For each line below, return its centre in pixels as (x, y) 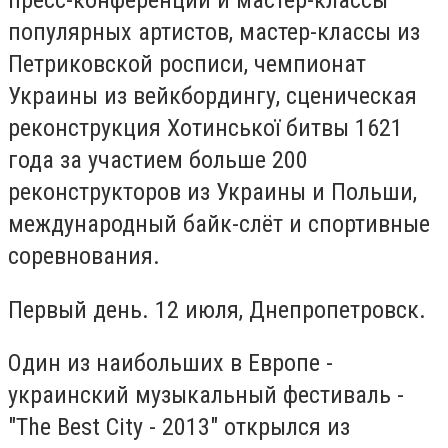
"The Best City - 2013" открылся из (179, 427)
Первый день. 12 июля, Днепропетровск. (217, 309)
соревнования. (84, 255)
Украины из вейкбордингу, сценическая (212, 95)
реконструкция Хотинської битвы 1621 (205, 127)
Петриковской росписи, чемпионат (187, 63)
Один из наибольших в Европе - (170, 363)
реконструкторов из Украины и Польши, (212, 191)
